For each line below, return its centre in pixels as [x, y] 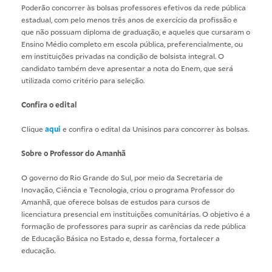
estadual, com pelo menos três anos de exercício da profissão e [129, 19]
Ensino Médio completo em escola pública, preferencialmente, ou [132, 43]
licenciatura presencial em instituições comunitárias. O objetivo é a [136, 213]
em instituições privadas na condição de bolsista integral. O [123, 56]
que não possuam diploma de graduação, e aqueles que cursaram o [136, 31]
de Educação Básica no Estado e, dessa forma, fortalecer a [121, 238]
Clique [32, 128]
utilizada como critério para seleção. [83, 80]
